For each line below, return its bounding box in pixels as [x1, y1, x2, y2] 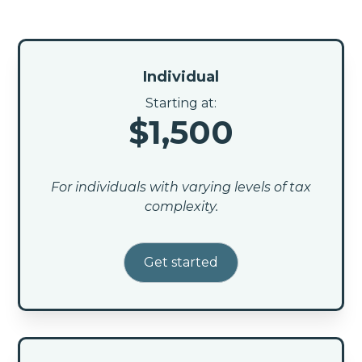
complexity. [144, 198, 218, 214]
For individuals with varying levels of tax [51, 179, 311, 195]
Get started [144, 254, 218, 270]
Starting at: [145, 95, 217, 111]
